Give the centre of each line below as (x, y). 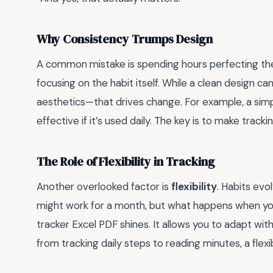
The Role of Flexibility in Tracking (126, 161)
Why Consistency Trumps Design (125, 39)
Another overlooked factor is (104, 187)
